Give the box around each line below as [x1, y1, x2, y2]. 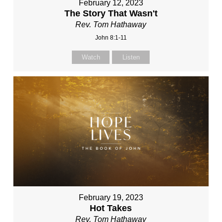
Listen [122, 53, 140, 61]
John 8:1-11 [95, 34, 127, 41]
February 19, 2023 [78, 193, 143, 202]
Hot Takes [90, 203, 132, 213]
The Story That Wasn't [64, 8, 158, 18]
